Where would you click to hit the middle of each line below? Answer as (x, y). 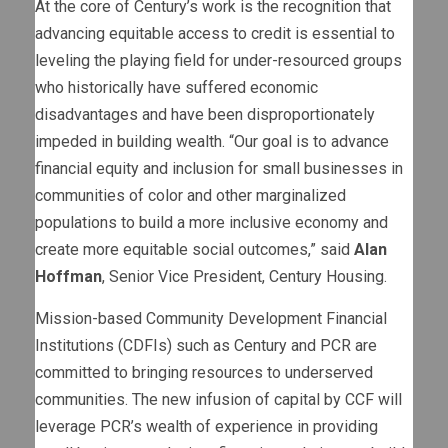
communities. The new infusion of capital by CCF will (218, 400)
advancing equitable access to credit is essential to (215, 34)
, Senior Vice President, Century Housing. (244, 277)
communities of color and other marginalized (190, 196)
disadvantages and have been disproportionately (205, 115)
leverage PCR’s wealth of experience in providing (206, 427)
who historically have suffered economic (176, 88)
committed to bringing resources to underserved (204, 373)
